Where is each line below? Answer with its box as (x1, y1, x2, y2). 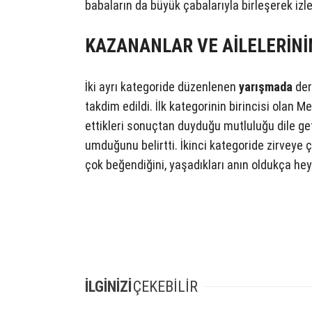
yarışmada (239, 79, 292, 94)
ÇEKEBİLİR (133, 278, 198, 296)
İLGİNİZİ (85, 278, 132, 296)
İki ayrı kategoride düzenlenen (85, 79, 239, 94)
